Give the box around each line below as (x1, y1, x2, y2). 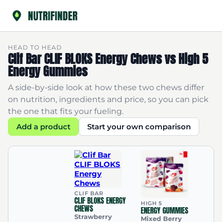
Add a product (16, 122, 70, 131)
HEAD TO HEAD (8, 44, 62, 51)
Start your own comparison (87, 122, 191, 131)
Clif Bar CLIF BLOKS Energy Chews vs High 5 (8, 50, 208, 68)
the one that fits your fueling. (8, 107, 123, 116)
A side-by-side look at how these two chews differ (8, 83, 204, 92)
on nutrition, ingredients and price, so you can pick (8, 95, 209, 104)
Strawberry (74, 213, 112, 221)
